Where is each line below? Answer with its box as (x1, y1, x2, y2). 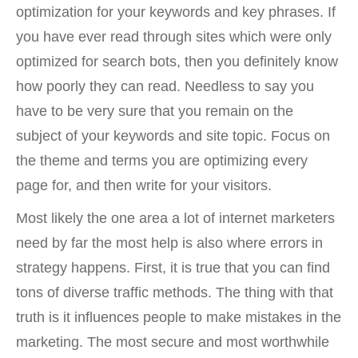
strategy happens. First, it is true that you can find (16, 260, 330, 276)
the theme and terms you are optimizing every (16, 153, 308, 169)
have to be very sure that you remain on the (16, 103, 293, 119)
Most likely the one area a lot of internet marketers (16, 210, 335, 226)
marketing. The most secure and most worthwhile (16, 334, 329, 350)
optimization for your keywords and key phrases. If (16, 4, 336, 20)
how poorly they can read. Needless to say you (16, 78, 314, 94)
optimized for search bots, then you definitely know (16, 54, 338, 70)
